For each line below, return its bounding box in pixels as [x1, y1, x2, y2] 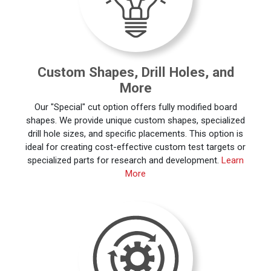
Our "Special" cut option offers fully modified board [34, 101, 237, 113]
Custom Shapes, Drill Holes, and [37, 64, 234, 80]
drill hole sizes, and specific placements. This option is [28, 128, 243, 139]
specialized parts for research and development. [27, 154, 221, 166]
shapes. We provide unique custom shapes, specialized [26, 114, 245, 126]
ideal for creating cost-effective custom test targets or [25, 141, 246, 152]
